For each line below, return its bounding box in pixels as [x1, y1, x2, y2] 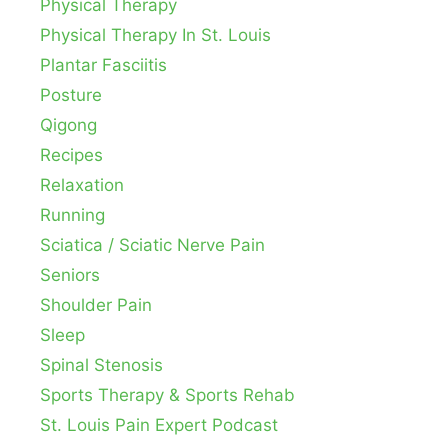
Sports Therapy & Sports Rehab [40, 385, 295, 406]
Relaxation [40, 175, 124, 196]
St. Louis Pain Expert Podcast [40, 415, 278, 436]
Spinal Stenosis [40, 355, 163, 376]
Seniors [40, 265, 100, 286]
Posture [40, 85, 102, 106]
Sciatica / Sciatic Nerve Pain [40, 235, 265, 256]
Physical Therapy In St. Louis [40, 25, 271, 46]
